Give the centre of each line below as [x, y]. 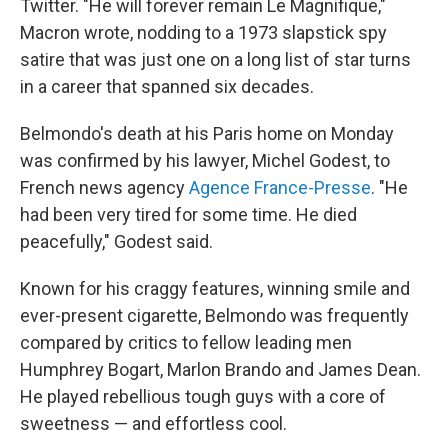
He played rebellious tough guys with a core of [203, 396]
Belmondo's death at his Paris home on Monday [207, 133]
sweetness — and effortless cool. [153, 423]
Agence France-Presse [280, 187]
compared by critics [99, 342]
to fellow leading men [267, 342]
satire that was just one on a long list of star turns [215, 59]
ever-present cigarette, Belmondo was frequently [214, 315]
